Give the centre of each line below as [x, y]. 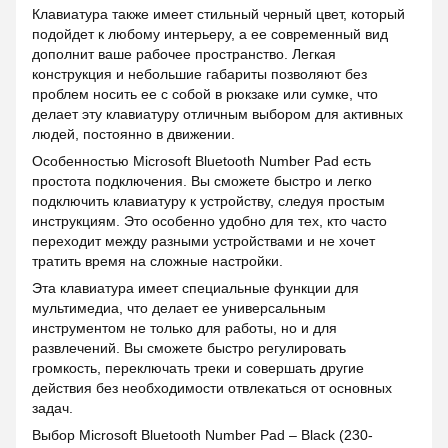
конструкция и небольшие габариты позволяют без [199, 73]
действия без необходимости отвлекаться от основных [212, 387]
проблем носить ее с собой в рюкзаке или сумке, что [205, 93]
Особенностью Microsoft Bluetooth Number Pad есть [201, 160]
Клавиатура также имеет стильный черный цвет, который [218, 13]
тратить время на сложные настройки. [157, 260]
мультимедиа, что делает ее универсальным [179, 307]
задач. [52, 407]
